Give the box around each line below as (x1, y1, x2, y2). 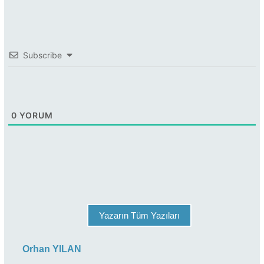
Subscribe (23, 50, 62, 61)
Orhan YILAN (22, 244, 81, 255)
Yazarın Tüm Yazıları (99, 210, 180, 221)
